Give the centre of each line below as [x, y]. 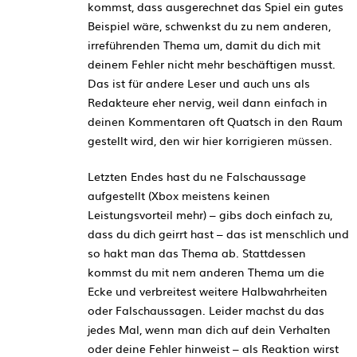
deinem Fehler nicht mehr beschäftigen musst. [212, 63]
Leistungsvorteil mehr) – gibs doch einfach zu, [210, 214]
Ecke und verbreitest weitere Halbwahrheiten [208, 290]
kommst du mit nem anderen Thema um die [206, 271]
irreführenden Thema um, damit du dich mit [204, 44]
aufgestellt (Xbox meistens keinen [179, 195]
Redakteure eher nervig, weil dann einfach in [208, 102]
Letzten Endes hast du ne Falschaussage [197, 176]
